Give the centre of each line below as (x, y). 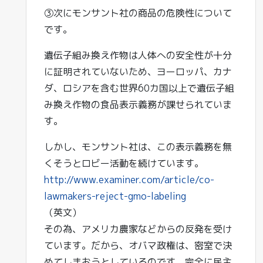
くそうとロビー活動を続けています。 (124, 163)
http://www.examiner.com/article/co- (129, 180)
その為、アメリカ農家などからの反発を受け (138, 229)
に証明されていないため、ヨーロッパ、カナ (138, 72)
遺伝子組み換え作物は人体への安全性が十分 (138, 55)
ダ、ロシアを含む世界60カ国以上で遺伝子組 (139, 88)
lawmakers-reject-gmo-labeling (115, 196)
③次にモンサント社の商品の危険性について (138, 13)
